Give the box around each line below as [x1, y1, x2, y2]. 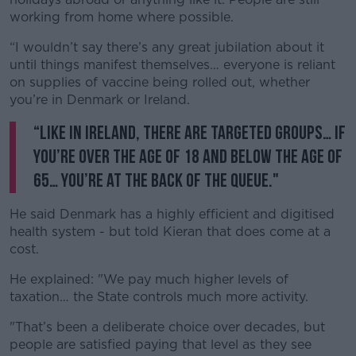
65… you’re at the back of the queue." [33, 169, 279, 192]
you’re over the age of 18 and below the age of [33, 145, 342, 168]
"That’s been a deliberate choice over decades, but [10, 319, 325, 335]
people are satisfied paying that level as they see [10, 337, 311, 352]
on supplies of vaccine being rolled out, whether [10, 75, 310, 90]
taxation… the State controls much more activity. [10, 289, 308, 304]
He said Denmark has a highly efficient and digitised [10, 207, 335, 222]
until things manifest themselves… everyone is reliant [10, 57, 335, 72]
